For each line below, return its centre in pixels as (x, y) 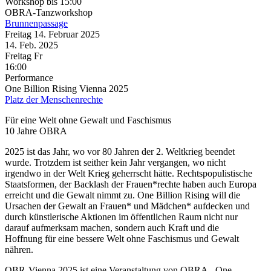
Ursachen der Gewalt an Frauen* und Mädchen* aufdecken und (127, 206)
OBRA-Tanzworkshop (49, 12)
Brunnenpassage (36, 23)
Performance (29, 77)
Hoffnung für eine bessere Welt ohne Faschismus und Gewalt (122, 238)
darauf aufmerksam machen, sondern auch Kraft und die (112, 227)
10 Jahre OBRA (36, 131)
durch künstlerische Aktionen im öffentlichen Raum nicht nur (121, 217)
